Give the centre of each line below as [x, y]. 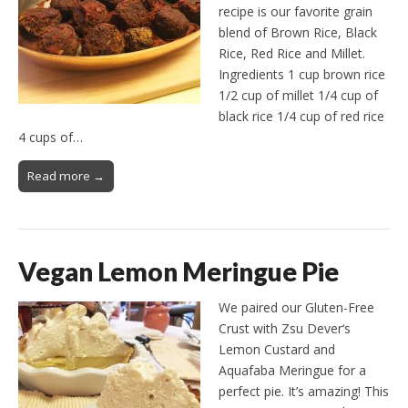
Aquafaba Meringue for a [292, 370]
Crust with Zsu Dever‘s [285, 328]
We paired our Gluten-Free [296, 307]
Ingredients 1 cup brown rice [302, 74]
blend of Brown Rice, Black [298, 32]
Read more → [66, 175]
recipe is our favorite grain [296, 11]
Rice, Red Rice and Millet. [292, 53]
